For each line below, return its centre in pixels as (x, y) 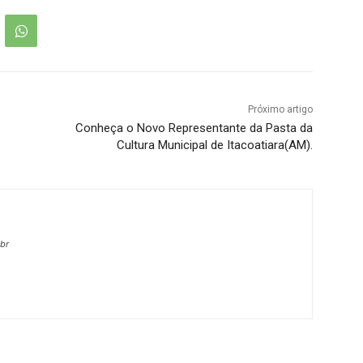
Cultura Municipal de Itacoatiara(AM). (214, 145)
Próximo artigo (280, 110)
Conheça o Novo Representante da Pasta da (194, 128)
